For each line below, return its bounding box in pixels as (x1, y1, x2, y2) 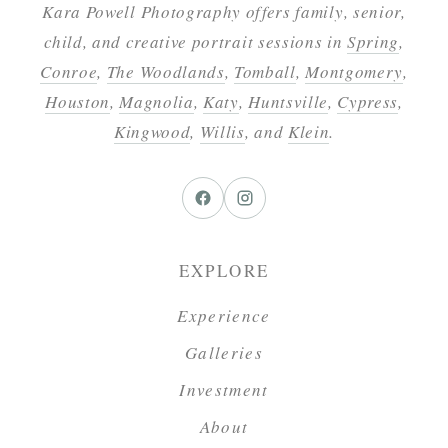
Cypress (337, 89, 399, 113)
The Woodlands (106, 59, 225, 83)
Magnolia (119, 89, 194, 113)
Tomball (234, 59, 296, 83)
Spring (347, 29, 400, 53)
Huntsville (248, 89, 329, 113)
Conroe (40, 59, 98, 83)
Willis (199, 119, 245, 143)
